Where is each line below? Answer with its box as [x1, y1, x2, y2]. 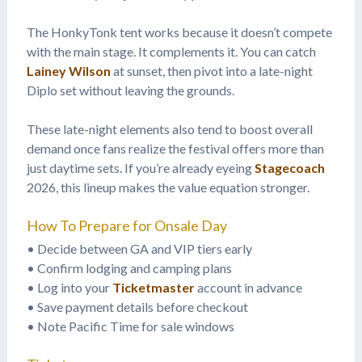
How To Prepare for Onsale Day [26, 216, 227, 234]
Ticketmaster [112, 280, 195, 296]
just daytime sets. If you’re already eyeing [26, 159, 255, 175]
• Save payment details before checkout [26, 299, 248, 315]
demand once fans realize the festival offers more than [26, 140, 324, 156]
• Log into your [26, 280, 112, 296]
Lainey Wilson [26, 62, 111, 78]
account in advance [194, 280, 302, 296]
